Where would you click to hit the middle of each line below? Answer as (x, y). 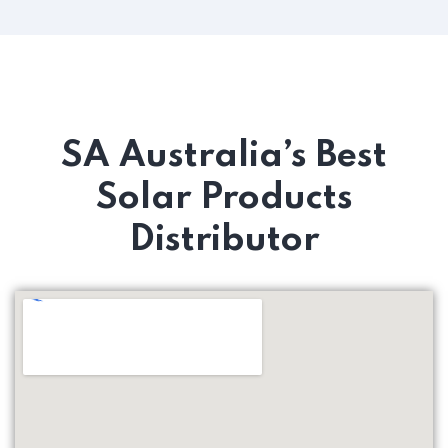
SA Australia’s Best (224, 156)
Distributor (224, 240)
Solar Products (224, 198)
